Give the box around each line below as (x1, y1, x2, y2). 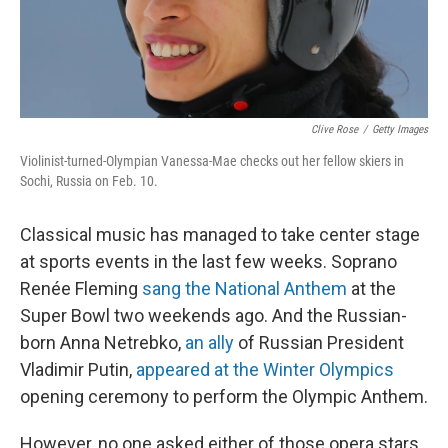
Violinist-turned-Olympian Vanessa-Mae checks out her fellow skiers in (20, 153, 404, 169)
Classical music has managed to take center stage (20, 224, 420, 245)
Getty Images (372, 123, 428, 136)
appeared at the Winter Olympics (136, 359, 394, 380)
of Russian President (234, 332, 404, 353)
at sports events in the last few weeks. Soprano (20, 251, 397, 272)
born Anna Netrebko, (20, 332, 185, 353)
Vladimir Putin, (20, 359, 136, 380)
